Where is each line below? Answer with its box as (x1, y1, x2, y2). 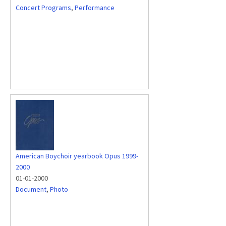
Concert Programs (16, 3, 71, 12)
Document (16, 185, 46, 194)
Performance (75, 3, 115, 12)
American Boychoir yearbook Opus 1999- (16, 151, 138, 160)
